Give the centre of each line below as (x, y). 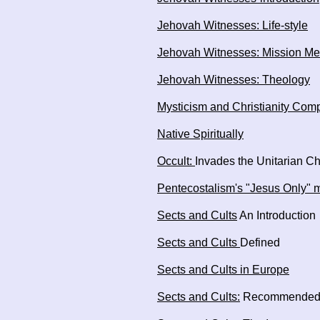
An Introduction (276, 215)
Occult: (176, 161)
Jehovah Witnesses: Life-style (232, 25)
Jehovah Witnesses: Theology (234, 80)
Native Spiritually (200, 134)
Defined (260, 242)
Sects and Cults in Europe (223, 270)
